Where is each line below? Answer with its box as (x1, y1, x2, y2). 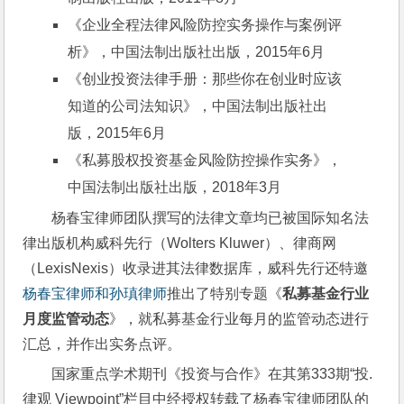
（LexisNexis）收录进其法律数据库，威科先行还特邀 (23, 261, 369, 276)
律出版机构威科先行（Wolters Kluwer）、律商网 (23, 235, 337, 251)
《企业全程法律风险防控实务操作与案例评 (68, 17, 343, 32)
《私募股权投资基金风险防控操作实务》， (68, 152, 343, 168)
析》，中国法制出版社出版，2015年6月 (68, 44, 326, 60)
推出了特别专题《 (167, 286, 283, 301)
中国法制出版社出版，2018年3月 (68, 179, 282, 195)
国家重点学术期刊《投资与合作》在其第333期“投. (51, 366, 373, 381)
